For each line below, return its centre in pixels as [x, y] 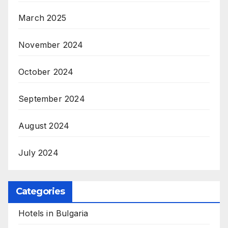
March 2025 [42, 18]
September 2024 [52, 99]
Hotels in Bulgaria [53, 213]
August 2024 [44, 126]
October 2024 [46, 72]
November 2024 [51, 45]
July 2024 [38, 153]
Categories [40, 191]
